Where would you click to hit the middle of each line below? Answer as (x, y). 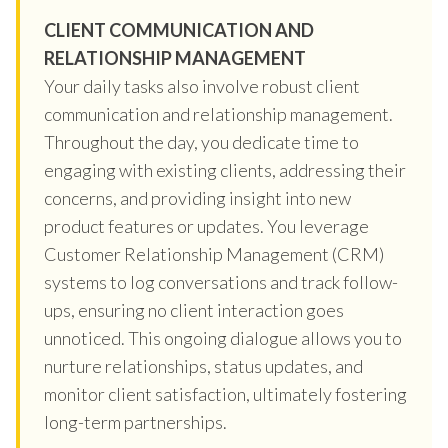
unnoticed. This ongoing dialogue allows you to (223, 337)
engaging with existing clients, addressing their (225, 169)
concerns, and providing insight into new (197, 197)
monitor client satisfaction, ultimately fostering (225, 393)
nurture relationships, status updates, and (203, 365)
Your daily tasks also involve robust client (202, 85)
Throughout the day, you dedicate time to (201, 141)
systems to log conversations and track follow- (221, 281)
